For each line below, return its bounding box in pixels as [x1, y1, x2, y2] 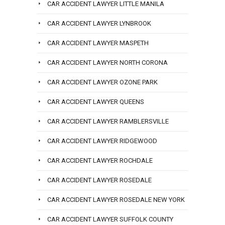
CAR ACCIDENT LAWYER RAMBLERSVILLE [47, 118, 169, 126]
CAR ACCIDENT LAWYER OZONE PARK [47, 78, 158, 86]
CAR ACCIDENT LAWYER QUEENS [47, 98, 144, 106]
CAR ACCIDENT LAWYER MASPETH [47, 39, 149, 47]
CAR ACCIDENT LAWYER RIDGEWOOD [47, 137, 157, 145]
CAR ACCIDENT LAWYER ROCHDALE [47, 157, 153, 165]
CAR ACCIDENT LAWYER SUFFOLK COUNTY [47, 215, 173, 223]
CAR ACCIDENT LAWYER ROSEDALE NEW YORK [47, 196, 185, 204]
